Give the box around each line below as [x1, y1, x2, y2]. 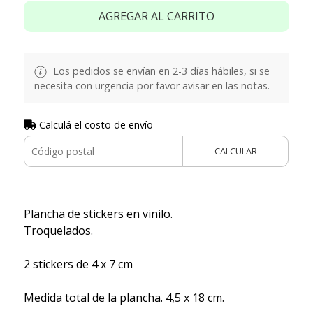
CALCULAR [214, 144, 257, 157]
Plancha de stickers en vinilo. [23, 205, 173, 221]
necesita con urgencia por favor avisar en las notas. [34, 78, 270, 92]
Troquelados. [23, 222, 93, 238]
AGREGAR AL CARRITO [98, 8, 214, 24]
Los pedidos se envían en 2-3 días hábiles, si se [50, 64, 270, 78]
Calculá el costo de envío [36, 117, 153, 131]
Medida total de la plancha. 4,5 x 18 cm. [23, 289, 224, 305]
